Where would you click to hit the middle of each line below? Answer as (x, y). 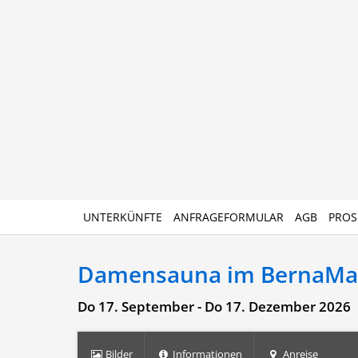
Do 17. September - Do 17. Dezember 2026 (214, 306)
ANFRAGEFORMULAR (229, 217)
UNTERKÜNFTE (123, 217)
